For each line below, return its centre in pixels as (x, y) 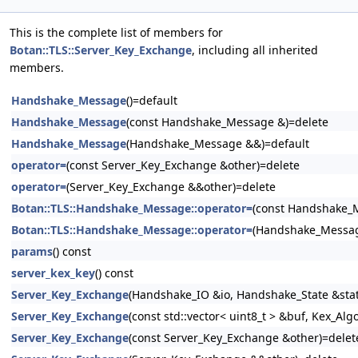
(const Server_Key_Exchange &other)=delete (183, 165)
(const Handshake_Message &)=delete (227, 122)
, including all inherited (255, 50)
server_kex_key (53, 273)
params (32, 251)
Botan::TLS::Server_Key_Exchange (101, 50)
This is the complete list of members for (116, 32)
